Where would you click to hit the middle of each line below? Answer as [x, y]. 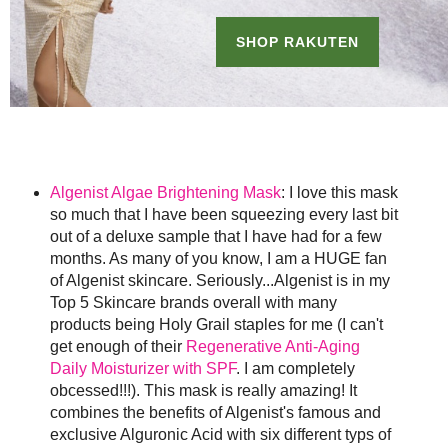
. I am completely [295, 369]
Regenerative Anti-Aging [272, 347]
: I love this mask [339, 193]
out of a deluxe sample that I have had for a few [215, 237]
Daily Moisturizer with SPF [142, 369]
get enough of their [117, 347]
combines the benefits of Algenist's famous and [215, 413]
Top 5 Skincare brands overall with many [193, 303]
